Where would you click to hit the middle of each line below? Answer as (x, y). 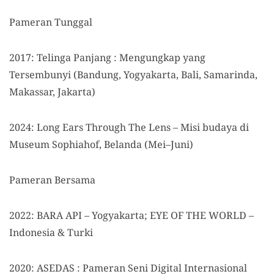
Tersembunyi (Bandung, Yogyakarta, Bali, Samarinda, (133, 75)
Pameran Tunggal (51, 22)
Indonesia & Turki (51, 233)
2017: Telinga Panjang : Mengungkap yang (107, 58)
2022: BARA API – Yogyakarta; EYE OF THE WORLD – (131, 216)
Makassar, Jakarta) (52, 92)
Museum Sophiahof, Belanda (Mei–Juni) (101, 145)
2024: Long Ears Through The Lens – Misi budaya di (129, 128)
